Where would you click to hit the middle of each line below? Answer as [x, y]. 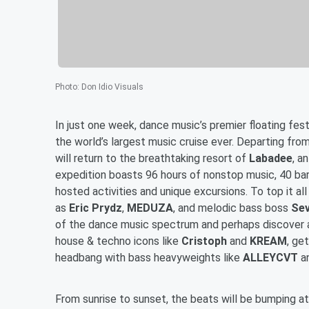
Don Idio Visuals [112, 87]
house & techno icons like [118, 241]
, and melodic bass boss [232, 208]
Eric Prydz [94, 208]
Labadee [271, 158]
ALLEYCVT [270, 257]
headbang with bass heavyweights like [149, 257]
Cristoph [204, 241]
